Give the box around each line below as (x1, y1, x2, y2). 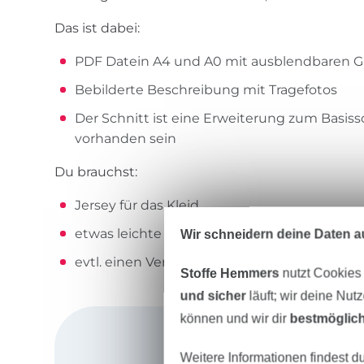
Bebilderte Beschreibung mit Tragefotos (75, 82, 338, 98)
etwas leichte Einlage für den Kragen (75, 226, 314, 242)
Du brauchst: (54, 164, 138, 180)
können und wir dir (180, 311, 290, 325)
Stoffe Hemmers (180, 266, 279, 279)
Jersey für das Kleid (75, 197, 200, 214)
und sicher (180, 288, 246, 302)
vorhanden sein (75, 131, 177, 147)
